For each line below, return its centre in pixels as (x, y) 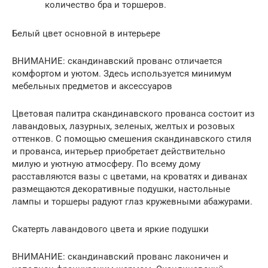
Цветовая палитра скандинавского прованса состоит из (133, 113)
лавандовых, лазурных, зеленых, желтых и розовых (123, 126)
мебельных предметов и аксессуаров (92, 86)
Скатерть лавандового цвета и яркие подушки (110, 229)
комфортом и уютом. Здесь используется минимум (122, 73)
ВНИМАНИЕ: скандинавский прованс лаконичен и (120, 256)
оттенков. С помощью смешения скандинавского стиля (132, 138)
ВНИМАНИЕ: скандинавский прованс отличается (117, 61)
